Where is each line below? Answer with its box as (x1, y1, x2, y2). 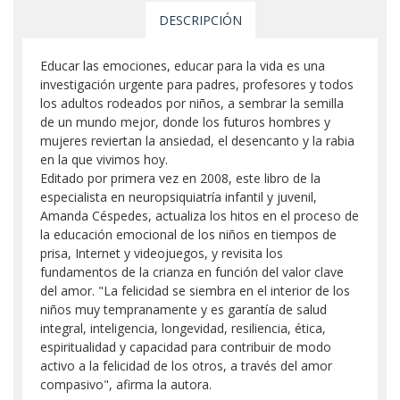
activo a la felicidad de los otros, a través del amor (40, 356, 332, 374)
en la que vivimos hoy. (40, 150, 168, 168)
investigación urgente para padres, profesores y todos (40, 75, 354, 93)
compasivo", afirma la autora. (40, 375, 212, 393)
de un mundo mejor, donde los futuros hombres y (40, 112, 330, 130)
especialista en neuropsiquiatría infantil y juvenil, (40, 187, 317, 205)
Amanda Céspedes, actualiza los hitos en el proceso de (40, 206, 359, 224)
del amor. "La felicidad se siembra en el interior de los (40, 281, 350, 299)
